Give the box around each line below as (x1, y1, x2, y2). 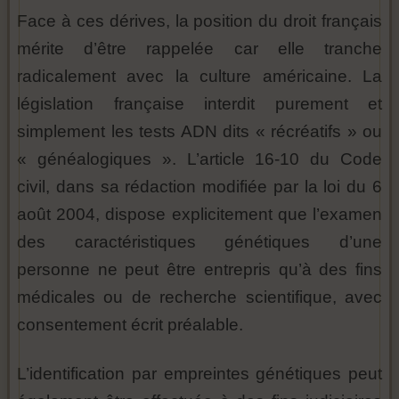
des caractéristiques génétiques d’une (17, 232, 382, 251)
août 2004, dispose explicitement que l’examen (17, 205, 382, 224)
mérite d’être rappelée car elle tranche (17, 39, 382, 58)
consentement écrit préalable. (17, 315, 243, 334)
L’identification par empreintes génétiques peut (17, 364, 382, 383)
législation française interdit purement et (17, 94, 382, 113)
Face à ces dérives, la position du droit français (17, 12, 382, 30)
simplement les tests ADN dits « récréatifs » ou (17, 122, 382, 141)
